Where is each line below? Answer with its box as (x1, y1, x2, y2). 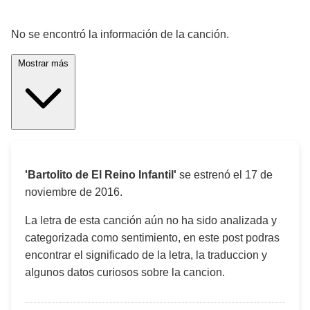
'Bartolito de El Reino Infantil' (25, 169, 176, 181)
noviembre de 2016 (25, 186, 120, 198)
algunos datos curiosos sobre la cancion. (25, 266, 225, 278)
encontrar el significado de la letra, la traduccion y (25, 249, 267, 261)
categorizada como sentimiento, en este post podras (25, 232, 280, 244)
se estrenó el (176, 169, 245, 181)
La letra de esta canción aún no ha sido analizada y (25, 215, 277, 226)
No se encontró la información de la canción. (11, 28, 229, 40)
